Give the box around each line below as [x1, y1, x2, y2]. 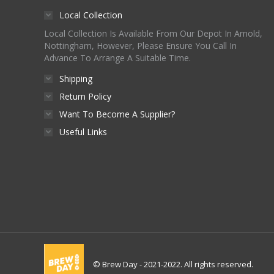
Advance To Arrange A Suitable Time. [44, 52, 191, 64]
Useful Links [59, 126, 107, 138]
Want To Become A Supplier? [59, 108, 175, 120]
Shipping [59, 73, 92, 84]
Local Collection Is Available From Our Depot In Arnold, [44, 28, 262, 39]
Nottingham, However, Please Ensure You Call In [44, 40, 237, 51]
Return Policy [59, 91, 111, 102]
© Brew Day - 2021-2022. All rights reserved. [93, 258, 253, 270]
